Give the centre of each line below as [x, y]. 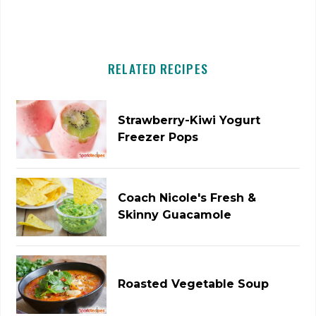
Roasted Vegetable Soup [194, 284]
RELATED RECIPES [158, 68]
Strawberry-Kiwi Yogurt [189, 121]
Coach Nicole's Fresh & [187, 198]
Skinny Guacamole [175, 215]
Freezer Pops [158, 138]
